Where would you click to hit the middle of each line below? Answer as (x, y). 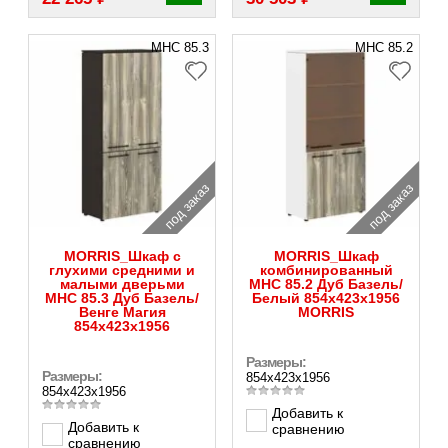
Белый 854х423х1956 (326, 297)
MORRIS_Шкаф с (122, 255)
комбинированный (326, 269)
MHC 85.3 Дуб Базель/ (122, 297)
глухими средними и (122, 269)
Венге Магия (122, 311)
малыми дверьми (122, 283)
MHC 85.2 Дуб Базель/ (326, 283)
